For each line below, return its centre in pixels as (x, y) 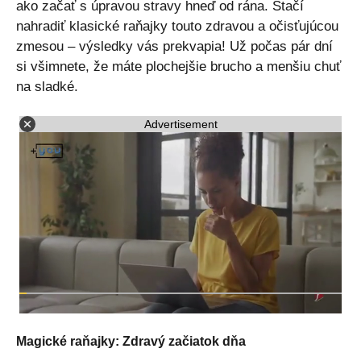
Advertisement (180, 124)
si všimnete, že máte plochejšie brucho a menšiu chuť (178, 67)
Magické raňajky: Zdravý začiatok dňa (131, 342)
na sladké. (47, 87)
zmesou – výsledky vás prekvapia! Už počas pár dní (174, 47)
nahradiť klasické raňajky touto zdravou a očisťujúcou (177, 27)
